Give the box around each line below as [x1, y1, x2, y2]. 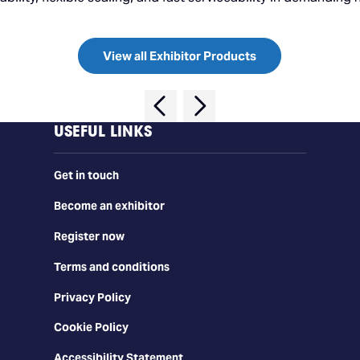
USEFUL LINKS [53, 121, 152, 141]
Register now [53, 228, 125, 243]
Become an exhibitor [53, 198, 165, 213]
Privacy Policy [53, 289, 131, 305]
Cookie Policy [53, 320, 129, 335]
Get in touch [53, 168, 119, 183]
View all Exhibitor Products [103, 48, 257, 64]
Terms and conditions [53, 259, 170, 274]
